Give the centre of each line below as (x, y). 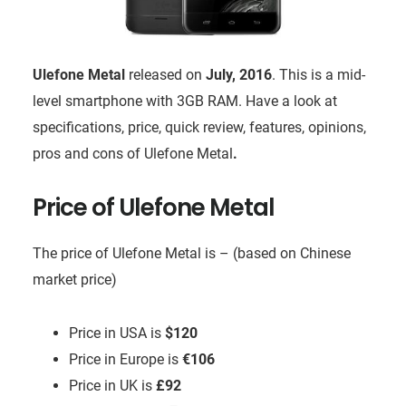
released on (167, 74)
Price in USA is (116, 333)
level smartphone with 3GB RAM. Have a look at (184, 101)
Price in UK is (112, 385)
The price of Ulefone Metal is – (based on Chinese (191, 253)
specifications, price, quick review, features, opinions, (199, 127)
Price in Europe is (125, 359)
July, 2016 (238, 74)
